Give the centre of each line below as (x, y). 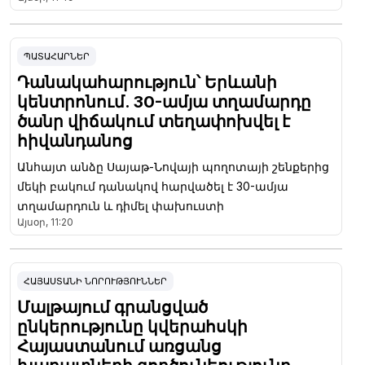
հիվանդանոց (75, 141)
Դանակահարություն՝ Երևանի (147, 82)
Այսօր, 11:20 (45, 222)
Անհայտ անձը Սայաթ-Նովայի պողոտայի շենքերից (173, 166)
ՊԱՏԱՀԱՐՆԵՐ (57, 56)
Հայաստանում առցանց (119, 346)
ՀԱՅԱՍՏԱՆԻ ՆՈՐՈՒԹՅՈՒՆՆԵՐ (95, 281)
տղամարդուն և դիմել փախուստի (121, 205)
